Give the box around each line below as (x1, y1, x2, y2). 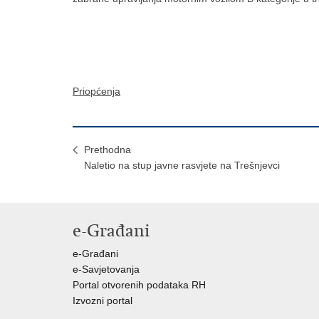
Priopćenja (73, 85, 120, 97)
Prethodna (84, 144, 131, 155)
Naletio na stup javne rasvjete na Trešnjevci (84, 159, 280, 171)
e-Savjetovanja (73, 263, 140, 275)
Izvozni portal (73, 295, 132, 306)
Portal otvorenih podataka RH (73, 279, 206, 291)
